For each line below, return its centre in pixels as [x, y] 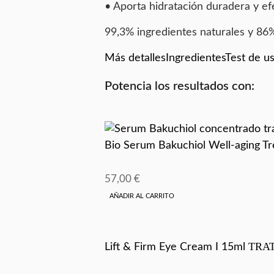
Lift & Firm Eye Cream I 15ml [175, 247]
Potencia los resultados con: [179, 86]
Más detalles [135, 58]
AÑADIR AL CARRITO [142, 196]
